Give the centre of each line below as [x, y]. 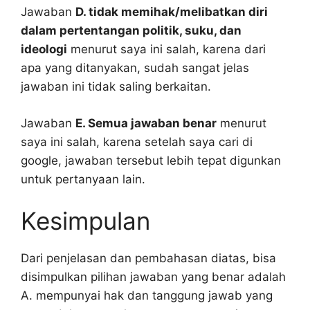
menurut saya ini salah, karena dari [166, 49]
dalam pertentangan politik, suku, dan [131, 31]
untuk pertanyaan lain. [83, 179]
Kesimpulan [85, 221]
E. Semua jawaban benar [146, 123]
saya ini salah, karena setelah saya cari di [137, 142]
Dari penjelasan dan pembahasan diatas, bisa [148, 258]
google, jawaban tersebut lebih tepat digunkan [151, 160]
